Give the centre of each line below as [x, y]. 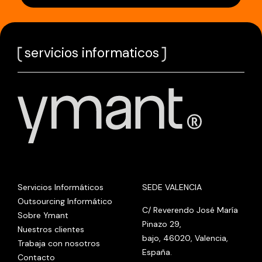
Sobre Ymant [43, 215]
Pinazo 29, [162, 224]
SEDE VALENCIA [172, 187]
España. [157, 252]
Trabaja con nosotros [59, 243]
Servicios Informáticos [61, 187]
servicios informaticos [92, 53]
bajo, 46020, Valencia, [185, 238]
